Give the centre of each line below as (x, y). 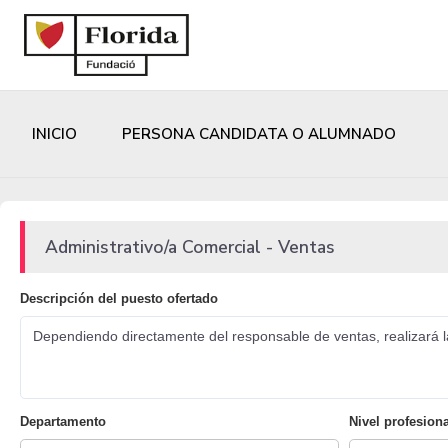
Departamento (63, 422)
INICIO (54, 134)
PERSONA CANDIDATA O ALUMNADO (259, 134)
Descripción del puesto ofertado (119, 299)
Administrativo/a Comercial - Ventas (190, 246)
